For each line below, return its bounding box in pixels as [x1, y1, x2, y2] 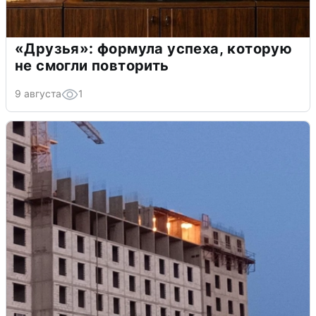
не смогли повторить [15, 56, 169, 74]
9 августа [15, 87, 61, 99]
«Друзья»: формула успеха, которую [15, 39, 293, 57]
